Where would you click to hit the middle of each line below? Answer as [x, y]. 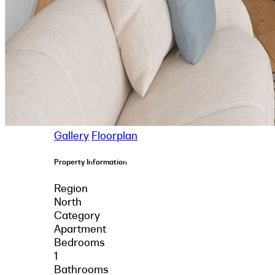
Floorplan [114, 135]
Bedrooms [79, 242]
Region [71, 188]
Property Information [91, 162]
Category [77, 215]
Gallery [72, 135]
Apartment [80, 229]
